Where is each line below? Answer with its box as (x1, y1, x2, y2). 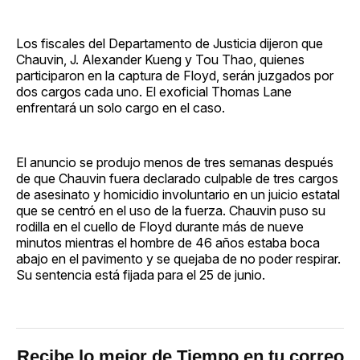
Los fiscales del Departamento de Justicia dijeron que (16, 35, 323, 51)
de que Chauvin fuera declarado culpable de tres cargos (16, 170, 338, 186)
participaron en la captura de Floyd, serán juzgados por (16, 67, 333, 84)
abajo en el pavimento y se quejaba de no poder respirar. (16, 250, 341, 267)
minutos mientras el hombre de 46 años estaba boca (16, 234, 320, 251)
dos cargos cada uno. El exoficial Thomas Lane (16, 83, 292, 100)
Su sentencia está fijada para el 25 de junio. (16, 266, 265, 283)
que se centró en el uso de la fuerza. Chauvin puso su (16, 202, 325, 219)
